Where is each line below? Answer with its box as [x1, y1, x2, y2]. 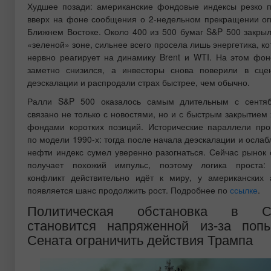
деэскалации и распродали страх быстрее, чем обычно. [27, 76, 250, 88]
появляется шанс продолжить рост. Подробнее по [27, 183, 230, 196]
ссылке [230, 183, 258, 196]
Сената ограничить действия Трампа [27, 229, 253, 249]
